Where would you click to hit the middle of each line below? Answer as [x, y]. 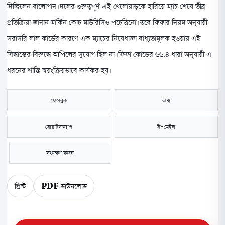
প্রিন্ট [20, 186]
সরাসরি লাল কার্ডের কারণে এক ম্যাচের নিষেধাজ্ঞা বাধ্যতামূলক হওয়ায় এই [104, 38]
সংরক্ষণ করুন [60, 153]
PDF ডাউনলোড [64, 186]
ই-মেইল [166, 127]
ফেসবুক [59, 100]
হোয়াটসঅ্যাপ [59, 127]
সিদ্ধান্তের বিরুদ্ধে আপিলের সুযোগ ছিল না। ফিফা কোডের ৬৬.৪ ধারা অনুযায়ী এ [109, 54]
